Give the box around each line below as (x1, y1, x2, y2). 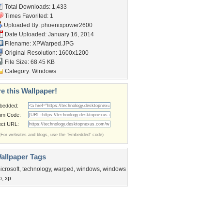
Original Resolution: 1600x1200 (3, 49, 89, 56)
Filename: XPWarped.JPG (3, 40, 74, 47)
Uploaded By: (2, 22, 41, 29)
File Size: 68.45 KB (3, 59, 55, 65)
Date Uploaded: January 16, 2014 (3, 31, 94, 38)
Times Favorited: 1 (3, 13, 53, 19)
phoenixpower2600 (41, 22, 93, 29)
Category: (3, 68, 32, 75)
